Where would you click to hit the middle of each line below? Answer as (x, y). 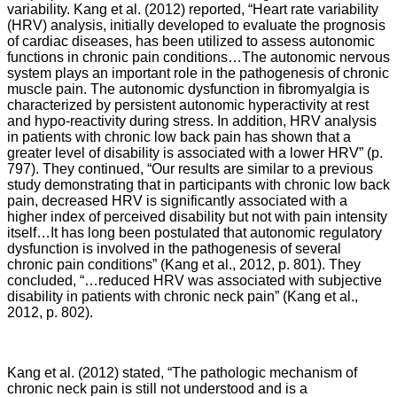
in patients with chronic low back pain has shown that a (179, 137)
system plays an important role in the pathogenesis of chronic (198, 73)
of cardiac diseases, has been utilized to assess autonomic (191, 41)
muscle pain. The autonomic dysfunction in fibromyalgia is (188, 89)
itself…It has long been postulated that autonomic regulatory (195, 233)
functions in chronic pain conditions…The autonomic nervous (198, 57)
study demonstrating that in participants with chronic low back (198, 185)
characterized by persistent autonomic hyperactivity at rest (188, 105)
